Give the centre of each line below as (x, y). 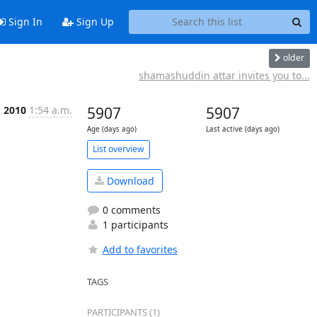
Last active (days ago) (242, 129)
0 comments (130, 210)
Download (129, 180)
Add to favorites (140, 249)
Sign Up (93, 22)
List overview (118, 149)
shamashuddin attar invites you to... (224, 75)
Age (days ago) (111, 129)
